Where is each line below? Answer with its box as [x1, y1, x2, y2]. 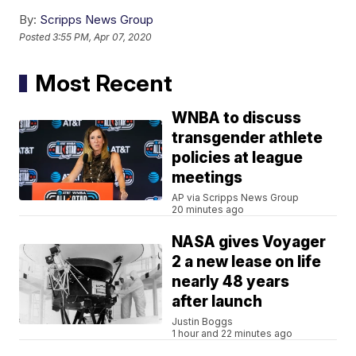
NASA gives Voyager [172, 233, 327, 252]
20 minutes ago [172, 203, 245, 216]
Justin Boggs [172, 315, 234, 328]
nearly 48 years [172, 273, 290, 292]
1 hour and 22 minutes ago [172, 327, 293, 340]
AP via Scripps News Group [172, 192, 300, 204]
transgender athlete [172, 129, 323, 148]
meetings [172, 168, 243, 188]
